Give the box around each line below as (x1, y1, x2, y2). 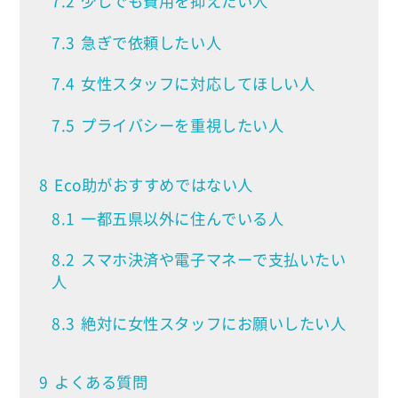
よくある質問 (54, 370, 148, 394)
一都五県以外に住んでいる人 (81, 206, 284, 230)
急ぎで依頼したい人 (81, 30, 222, 54)
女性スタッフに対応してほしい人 (81, 72, 315, 96)
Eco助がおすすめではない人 (54, 172, 253, 196)
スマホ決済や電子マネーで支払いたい (81, 248, 346, 272)
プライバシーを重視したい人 (81, 114, 284, 138)
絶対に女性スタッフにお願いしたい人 (81, 311, 346, 335)
